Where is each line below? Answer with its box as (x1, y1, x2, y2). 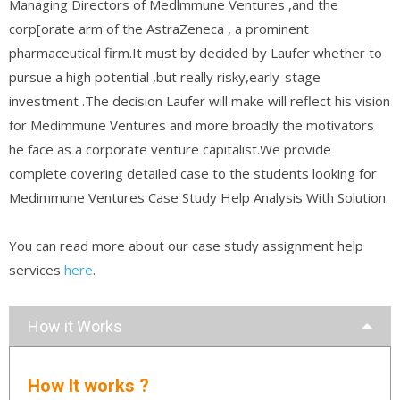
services (9, 260, 64, 279)
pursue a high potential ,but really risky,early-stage (9, 67, 321, 86)
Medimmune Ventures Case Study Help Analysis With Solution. (9, 187, 388, 206)
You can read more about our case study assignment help (9, 236, 363, 254)
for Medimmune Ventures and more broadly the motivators (9, 115, 374, 134)
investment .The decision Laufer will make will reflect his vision (9, 91, 390, 110)
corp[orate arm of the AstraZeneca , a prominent (9, 19, 309, 37)
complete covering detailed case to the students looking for (9, 163, 377, 182)
